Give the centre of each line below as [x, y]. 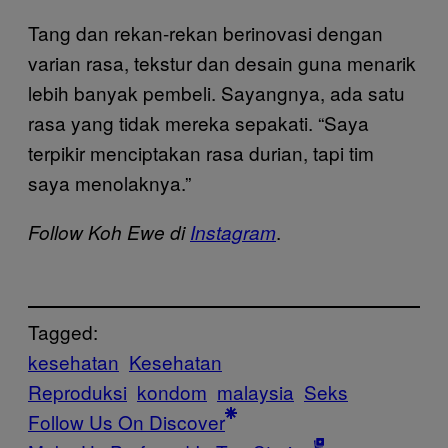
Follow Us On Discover [126, 422]
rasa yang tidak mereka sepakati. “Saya [198, 122]
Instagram [233, 231]
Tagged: [63, 332]
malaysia [255, 392]
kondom [172, 392]
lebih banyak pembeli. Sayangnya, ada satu [216, 92]
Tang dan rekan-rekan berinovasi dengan [205, 32]
